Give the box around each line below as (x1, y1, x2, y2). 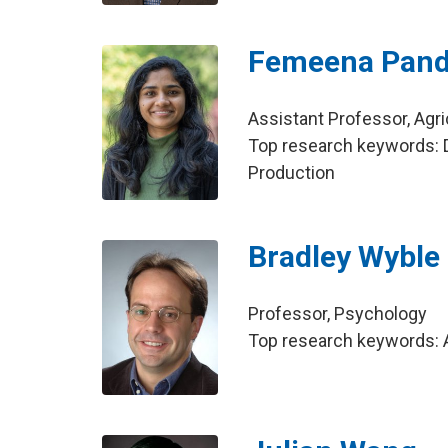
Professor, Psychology (248, 303, 428, 325)
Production (248, 162, 336, 184)
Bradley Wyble (248, 239, 441, 275)
